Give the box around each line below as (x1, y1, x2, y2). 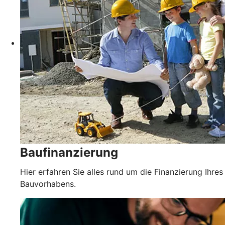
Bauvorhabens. (20, 179, 76, 189)
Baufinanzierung (20, 145, 118, 160)
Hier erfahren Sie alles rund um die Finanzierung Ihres (20, 167, 223, 177)
